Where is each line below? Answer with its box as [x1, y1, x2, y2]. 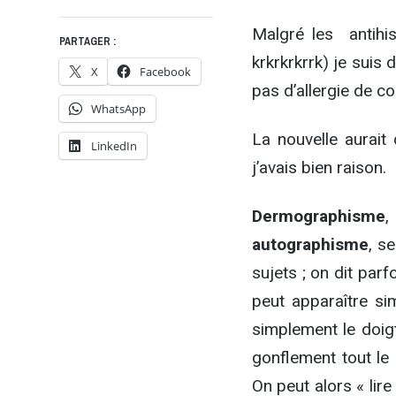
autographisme [251, 233, 369, 255]
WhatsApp [91, 100, 147, 117]
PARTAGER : [59, 34, 117, 49]
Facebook [140, 63, 192, 80]
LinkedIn [91, 137, 138, 154]
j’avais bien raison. [251, 156, 386, 178]
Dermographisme [251, 205, 385, 226]
